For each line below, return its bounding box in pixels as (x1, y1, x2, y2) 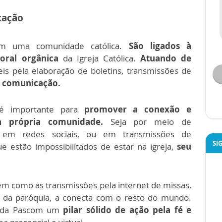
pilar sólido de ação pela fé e (63, 204, 192, 216)
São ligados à (128, 40, 192, 52)
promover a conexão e (84, 104, 192, 115)
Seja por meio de (103, 116, 192, 127)
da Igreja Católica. (58, 53, 140, 64)
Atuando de (140, 53, 192, 64)
